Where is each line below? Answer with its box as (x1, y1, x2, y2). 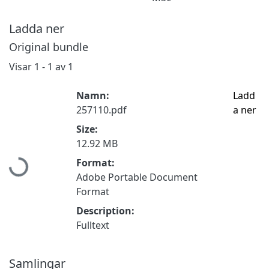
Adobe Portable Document (76, 170, 198, 184)
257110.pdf (76, 103, 127, 116)
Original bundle (9, 39, 88, 54)
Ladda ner (9, 20, 64, 37)
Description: (76, 204, 134, 217)
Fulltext (76, 218, 109, 232)
